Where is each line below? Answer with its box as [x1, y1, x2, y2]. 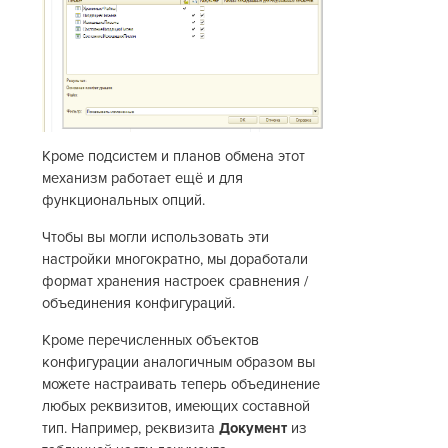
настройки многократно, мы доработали [42, 251, 309, 269]
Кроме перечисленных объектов [42, 331, 260, 349]
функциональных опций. [42, 192, 206, 210]
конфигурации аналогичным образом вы [42, 353, 316, 371]
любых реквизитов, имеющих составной [42, 397, 311, 415]
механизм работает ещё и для [42, 170, 244, 188]
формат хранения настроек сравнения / [42, 273, 309, 291]
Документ [219, 419, 288, 437]
